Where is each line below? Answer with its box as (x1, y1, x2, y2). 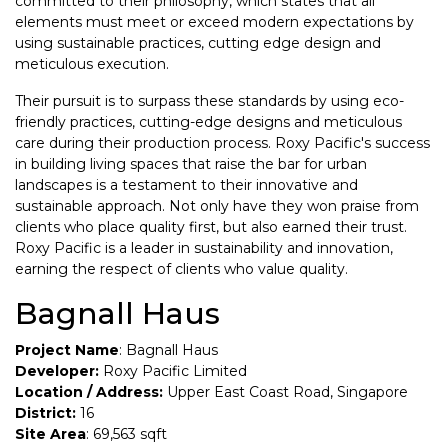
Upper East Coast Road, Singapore (163, 383, 408, 401)
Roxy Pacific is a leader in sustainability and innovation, (15, 239, 393, 257)
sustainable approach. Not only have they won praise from (15, 197, 419, 215)
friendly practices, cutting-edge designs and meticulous (15, 113, 402, 131)
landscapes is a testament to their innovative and (15, 176, 358, 194)
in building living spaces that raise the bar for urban (15, 155, 367, 173)
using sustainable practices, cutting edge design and (15, 34, 381, 52)
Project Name (15, 341, 119, 359)
